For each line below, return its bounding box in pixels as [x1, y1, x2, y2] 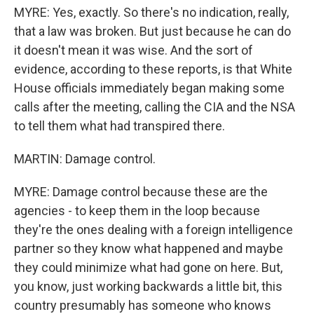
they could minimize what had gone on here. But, [14, 260, 282, 275]
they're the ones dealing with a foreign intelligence [14, 222, 293, 237]
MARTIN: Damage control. [14, 151, 156, 166]
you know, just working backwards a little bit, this [14, 279, 282, 294]
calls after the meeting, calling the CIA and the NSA [14, 100, 295, 114]
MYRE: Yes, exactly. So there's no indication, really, [14, 5, 289, 20]
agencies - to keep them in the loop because [14, 203, 260, 218]
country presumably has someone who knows [14, 298, 271, 313]
